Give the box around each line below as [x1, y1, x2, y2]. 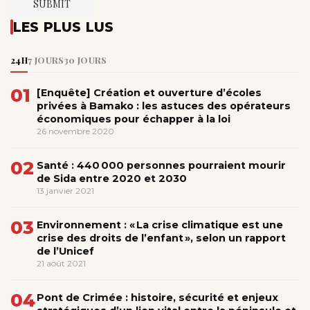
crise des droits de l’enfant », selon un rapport [37, 231, 286, 244]
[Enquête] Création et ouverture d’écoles [37, 86, 262, 99]
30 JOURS [64, 53, 107, 66]
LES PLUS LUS [13, 19, 114, 35]
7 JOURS [28, 53, 64, 66]
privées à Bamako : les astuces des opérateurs [37, 99, 291, 112]
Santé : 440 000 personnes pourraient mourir [37, 158, 286, 172]
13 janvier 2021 [37, 185, 94, 196]
